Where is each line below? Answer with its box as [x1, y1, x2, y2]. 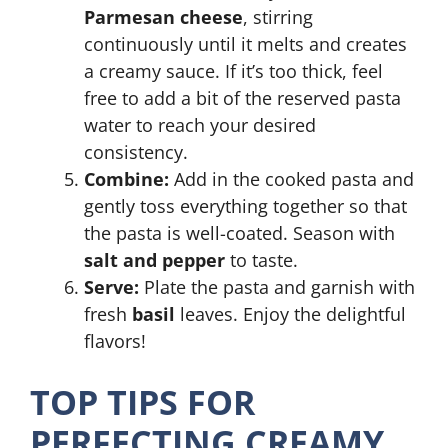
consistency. [84, 140, 188, 164]
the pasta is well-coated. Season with [84, 221, 395, 245]
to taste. [225, 248, 298, 272]
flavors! [84, 329, 146, 353]
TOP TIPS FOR [30, 379, 255, 425]
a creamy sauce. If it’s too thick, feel [84, 59, 383, 83]
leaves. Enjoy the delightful [175, 302, 406, 326]
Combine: [84, 167, 169, 191]
